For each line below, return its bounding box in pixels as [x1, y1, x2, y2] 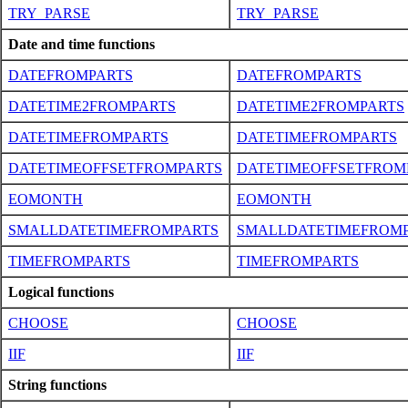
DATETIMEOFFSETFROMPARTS [8, 159, 222, 176]
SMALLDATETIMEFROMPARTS [8, 221, 219, 238]
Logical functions [8, 283, 114, 300]
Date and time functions [8, 36, 155, 52]
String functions [8, 376, 107, 393]
